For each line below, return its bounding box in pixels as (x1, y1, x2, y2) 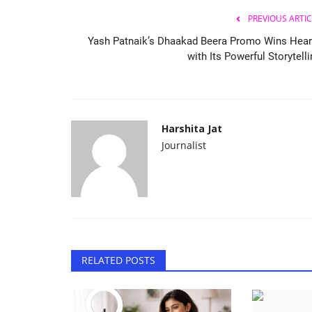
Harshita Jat (162, 121, 222, 135)
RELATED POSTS (81, 253, 155, 267)
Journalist (162, 138, 206, 152)
